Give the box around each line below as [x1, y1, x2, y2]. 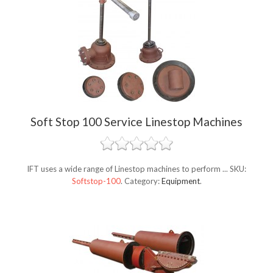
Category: [124, 176, 161, 186]
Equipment [161, 176, 200, 186]
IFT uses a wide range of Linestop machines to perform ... [27, 164, 230, 174]
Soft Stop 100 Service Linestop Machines [30, 115, 243, 129]
